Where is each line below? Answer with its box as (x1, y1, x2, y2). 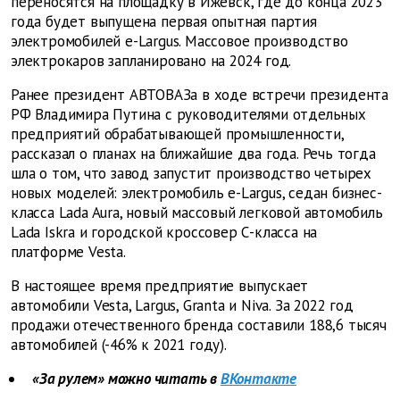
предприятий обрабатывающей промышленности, (11, 124, 344, 145)
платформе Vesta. (11, 242, 126, 262)
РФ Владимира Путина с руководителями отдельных (11, 104, 366, 125)
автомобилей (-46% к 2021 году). (11, 335, 227, 355)
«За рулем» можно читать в (32, 369, 217, 389)
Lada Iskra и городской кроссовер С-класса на (11, 222, 318, 243)
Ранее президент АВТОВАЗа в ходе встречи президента (11, 85, 388, 105)
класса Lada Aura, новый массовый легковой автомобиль (11, 203, 383, 223)
